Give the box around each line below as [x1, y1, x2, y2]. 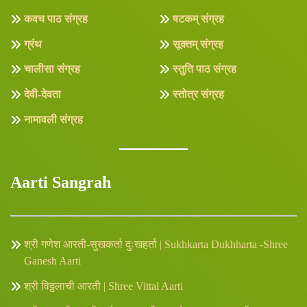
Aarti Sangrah [10, 173, 111, 191]
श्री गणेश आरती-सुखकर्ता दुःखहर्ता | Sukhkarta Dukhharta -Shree [24, 238, 288, 251]
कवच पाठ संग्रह [24, 12, 88, 25]
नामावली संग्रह [24, 113, 83, 125]
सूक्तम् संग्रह [173, 38, 223, 50]
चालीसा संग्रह [24, 63, 80, 75]
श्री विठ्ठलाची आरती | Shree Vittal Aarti [24, 280, 183, 292]
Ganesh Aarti [24, 255, 81, 267]
